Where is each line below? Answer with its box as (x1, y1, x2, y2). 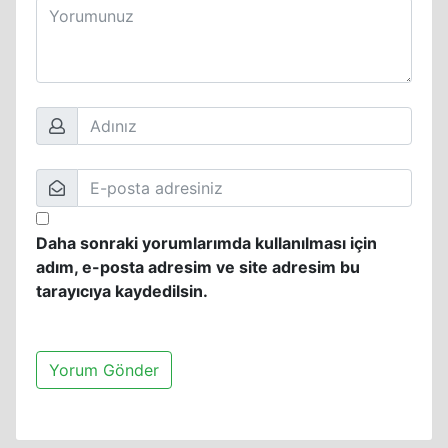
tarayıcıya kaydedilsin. (36, 281, 208, 301)
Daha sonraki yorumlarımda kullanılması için (36, 233, 377, 253)
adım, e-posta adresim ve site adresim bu (36, 257, 360, 277)
